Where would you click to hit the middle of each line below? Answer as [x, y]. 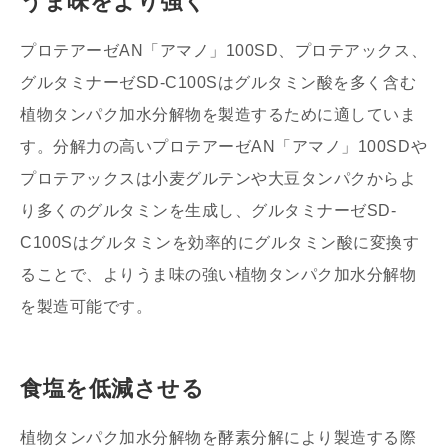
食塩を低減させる [112, 388]
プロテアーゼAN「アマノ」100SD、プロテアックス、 [224, 50]
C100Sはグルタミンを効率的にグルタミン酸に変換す [220, 242]
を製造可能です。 [86, 306]
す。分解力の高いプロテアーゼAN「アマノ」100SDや [224, 146]
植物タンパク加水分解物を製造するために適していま [218, 114]
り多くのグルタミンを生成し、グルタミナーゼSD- [208, 210]
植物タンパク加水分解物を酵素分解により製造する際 [218, 437]
